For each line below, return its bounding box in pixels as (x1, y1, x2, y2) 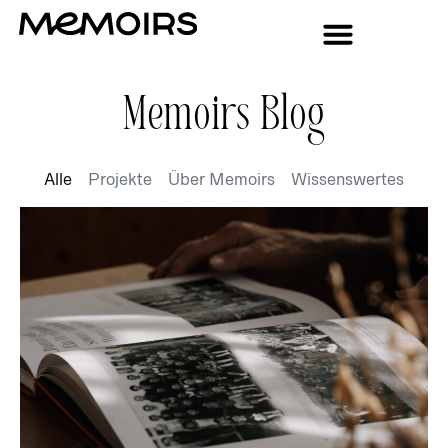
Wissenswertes (291, 168, 404, 189)
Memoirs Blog (123, 91, 325, 145)
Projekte (88, 168, 152, 189)
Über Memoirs (168, 168, 275, 189)
